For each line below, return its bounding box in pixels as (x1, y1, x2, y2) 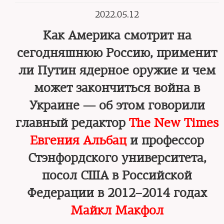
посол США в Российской (42, 168, 192, 183)
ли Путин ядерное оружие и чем (18, 63, 215, 78)
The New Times (129, 115, 218, 130)
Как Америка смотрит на (42, 28, 191, 43)
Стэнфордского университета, (27, 150, 206, 165)
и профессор (126, 133, 204, 148)
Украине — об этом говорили (29, 98, 205, 113)
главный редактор (15, 115, 129, 130)
